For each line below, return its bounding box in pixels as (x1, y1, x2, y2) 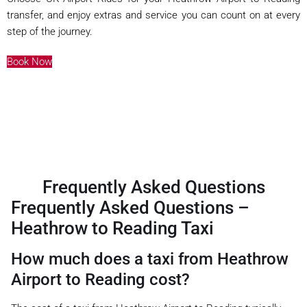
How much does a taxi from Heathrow (11, 249, 288, 269)
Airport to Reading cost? (11, 269, 190, 289)
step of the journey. (7, 25, 93, 38)
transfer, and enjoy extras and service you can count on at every (7, 8, 300, 21)
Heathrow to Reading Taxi (11, 217, 214, 238)
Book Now (7, 55, 52, 68)
